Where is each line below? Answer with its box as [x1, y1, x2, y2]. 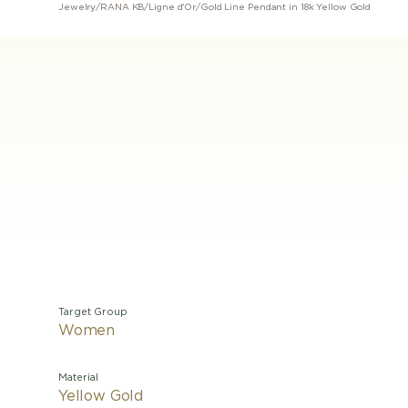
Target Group [58, 307, 127, 317]
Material [58, 372, 98, 382]
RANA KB [100, 3, 145, 12]
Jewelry [58, 3, 97, 12]
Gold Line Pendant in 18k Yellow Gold [200, 3, 372, 12]
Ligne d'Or [148, 3, 197, 12]
